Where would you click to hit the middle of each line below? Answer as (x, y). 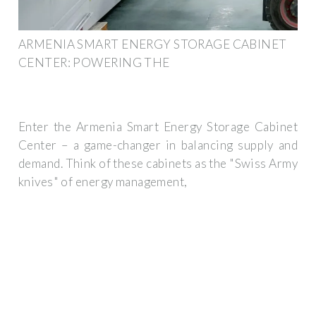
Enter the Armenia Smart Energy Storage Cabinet (158, 127)
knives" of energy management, (103, 182)
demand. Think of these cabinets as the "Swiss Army (158, 164)
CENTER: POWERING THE (94, 62)
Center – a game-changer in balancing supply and (158, 145)
